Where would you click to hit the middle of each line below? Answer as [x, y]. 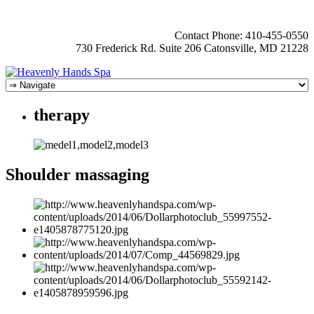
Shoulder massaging [77, 174]
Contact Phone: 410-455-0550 [241, 35]
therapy [62, 115]
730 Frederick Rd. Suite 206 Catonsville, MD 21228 [192, 48]
